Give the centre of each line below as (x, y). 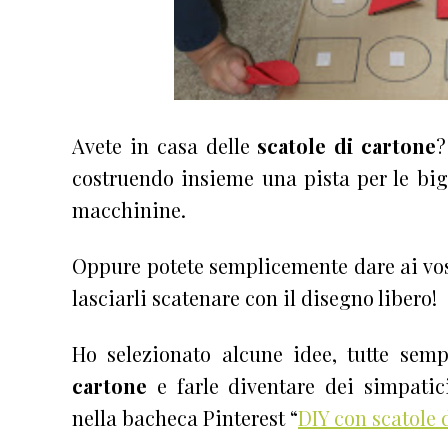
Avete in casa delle (165, 145)
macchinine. (129, 209)
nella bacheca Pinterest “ (185, 417)
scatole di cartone (347, 145)
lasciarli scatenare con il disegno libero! (254, 297)
